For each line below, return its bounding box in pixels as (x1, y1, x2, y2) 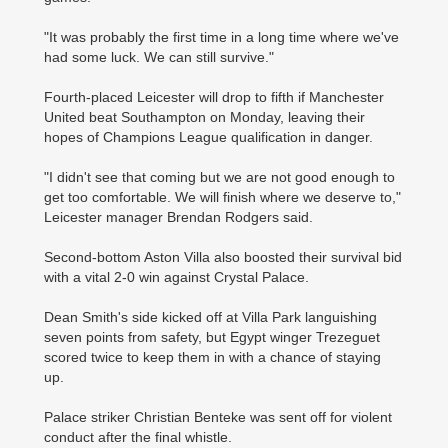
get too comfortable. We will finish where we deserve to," (44, 188, 401, 205)
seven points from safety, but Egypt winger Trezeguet (44, 328, 380, 345)
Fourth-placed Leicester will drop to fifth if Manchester (44, 88, 384, 105)
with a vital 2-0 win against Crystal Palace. (44, 268, 309, 285)
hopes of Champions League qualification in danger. (44, 128, 373, 145)
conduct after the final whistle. (44, 428, 232, 445)
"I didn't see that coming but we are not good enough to (44, 168, 395, 185)
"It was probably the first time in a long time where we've (44, 28, 399, 45)
